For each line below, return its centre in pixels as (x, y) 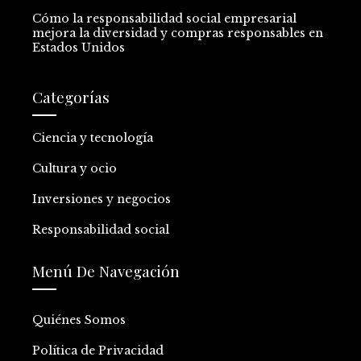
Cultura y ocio (75, 168)
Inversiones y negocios (102, 199)
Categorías (71, 96)
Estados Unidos (79, 47)
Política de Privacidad (98, 350)
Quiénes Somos (79, 320)
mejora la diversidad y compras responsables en (178, 33)
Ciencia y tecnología (93, 137)
